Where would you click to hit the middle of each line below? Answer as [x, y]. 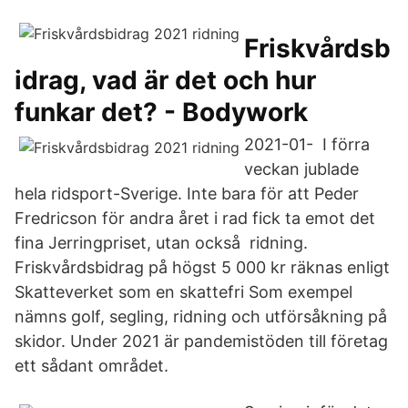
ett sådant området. [92, 366]
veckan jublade [301, 169]
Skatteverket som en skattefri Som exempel [184, 292]
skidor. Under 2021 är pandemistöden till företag [201, 341]
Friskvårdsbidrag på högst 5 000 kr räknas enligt [202, 267]
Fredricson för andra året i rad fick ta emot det [195, 218]
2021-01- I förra [307, 144]
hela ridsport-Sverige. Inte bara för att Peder [187, 194]
